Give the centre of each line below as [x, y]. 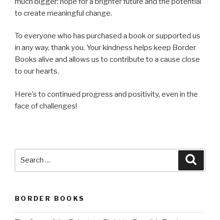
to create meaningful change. [63, 13]
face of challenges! [46, 106]
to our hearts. [37, 71]
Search [28, 154]
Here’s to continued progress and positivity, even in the [106, 94]
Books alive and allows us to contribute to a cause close [107, 59]
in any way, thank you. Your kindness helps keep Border [105, 48]
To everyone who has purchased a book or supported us [108, 36]
